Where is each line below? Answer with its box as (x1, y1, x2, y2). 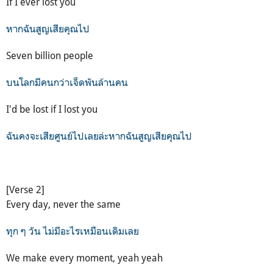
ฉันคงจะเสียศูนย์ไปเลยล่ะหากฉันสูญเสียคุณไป (6, 129, 192, 142)
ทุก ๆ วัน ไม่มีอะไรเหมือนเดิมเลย (6, 224, 141, 237)
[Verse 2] (6, 183, 44, 196)
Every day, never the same (6, 197, 121, 210)
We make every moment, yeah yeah (6, 251, 163, 264)
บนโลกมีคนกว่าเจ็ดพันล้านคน (6, 76, 128, 88)
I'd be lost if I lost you (6, 102, 97, 115)
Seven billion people (6, 49, 93, 62)
